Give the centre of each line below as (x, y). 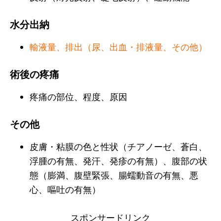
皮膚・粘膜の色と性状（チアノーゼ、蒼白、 (118, 146)
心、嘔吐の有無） (65, 189)
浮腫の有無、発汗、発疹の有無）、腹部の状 (118, 161)
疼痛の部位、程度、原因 (78, 96)
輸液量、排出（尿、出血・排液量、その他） (118, 47)
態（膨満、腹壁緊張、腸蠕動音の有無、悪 (114, 175)
